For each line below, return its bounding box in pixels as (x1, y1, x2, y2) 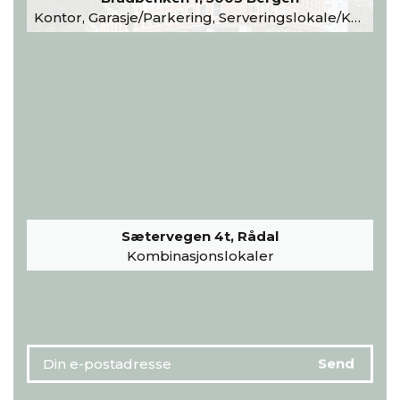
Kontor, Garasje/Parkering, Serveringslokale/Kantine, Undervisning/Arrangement (33, 8, 351, 26)
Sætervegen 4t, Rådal (121, 227, 279, 245)
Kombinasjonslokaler (126, 246, 274, 264)
